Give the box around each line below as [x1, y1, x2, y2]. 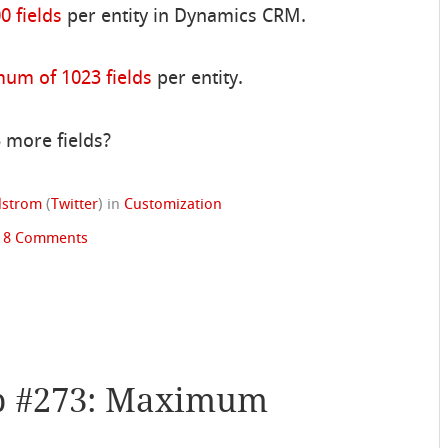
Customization [124, 196, 223, 213]
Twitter [51, 196, 99, 213]
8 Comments [3, 230, 89, 247]
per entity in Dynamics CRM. [62, 6, 307, 27]
